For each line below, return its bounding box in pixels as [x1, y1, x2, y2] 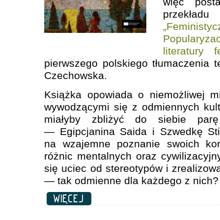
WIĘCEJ [47, 192, 91, 205]
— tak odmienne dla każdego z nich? [44, 174, 219, 186]
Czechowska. [44, 69, 107, 81]
